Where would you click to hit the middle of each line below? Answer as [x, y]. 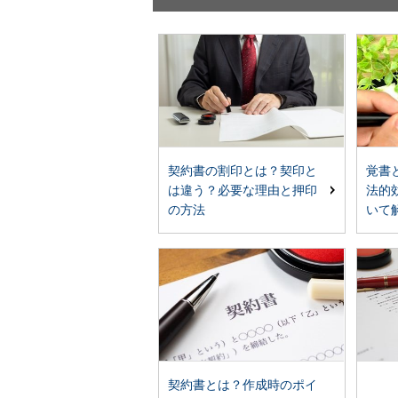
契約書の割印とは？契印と [243, 171]
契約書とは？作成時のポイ [243, 385]
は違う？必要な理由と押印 [243, 191]
